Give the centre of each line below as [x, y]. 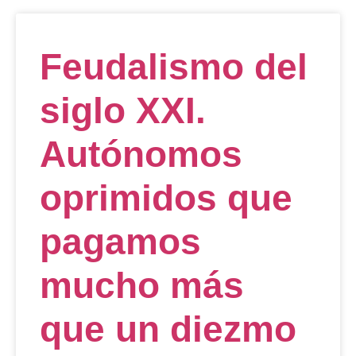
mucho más [142, 286]
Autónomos [141, 155]
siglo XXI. [123, 111]
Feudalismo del [174, 67]
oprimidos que [166, 198]
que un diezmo [168, 329]
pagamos [120, 242]
